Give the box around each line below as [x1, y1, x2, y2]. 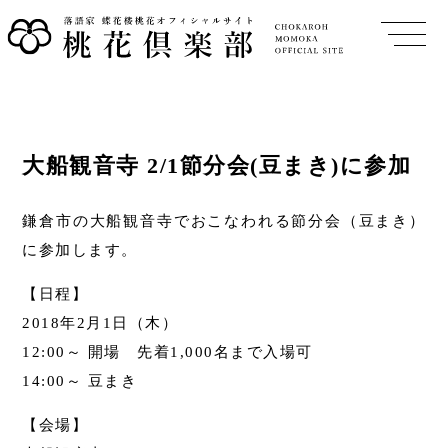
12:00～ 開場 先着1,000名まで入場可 [22, 343, 313, 360]
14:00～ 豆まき [22, 372, 138, 389]
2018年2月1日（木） [22, 314, 179, 331]
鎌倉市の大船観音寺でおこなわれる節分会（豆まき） [22, 213, 426, 230]
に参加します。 [22, 242, 138, 259]
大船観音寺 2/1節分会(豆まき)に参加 [22, 153, 412, 179]
